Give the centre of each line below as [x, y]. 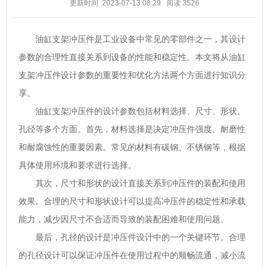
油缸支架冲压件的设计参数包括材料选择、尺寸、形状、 [141, 111]
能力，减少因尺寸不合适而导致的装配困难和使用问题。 [124, 219]
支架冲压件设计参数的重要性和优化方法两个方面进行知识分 [132, 75]
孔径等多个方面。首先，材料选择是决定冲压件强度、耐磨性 [132, 129]
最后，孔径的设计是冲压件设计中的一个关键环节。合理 [141, 237]
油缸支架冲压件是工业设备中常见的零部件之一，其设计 [141, 39]
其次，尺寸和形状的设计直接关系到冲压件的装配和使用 [141, 183]
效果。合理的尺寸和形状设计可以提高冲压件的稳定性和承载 [132, 201]
